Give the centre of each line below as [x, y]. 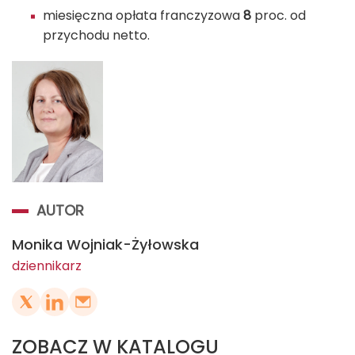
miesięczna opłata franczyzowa [143, 16]
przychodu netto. [96, 36]
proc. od [279, 16]
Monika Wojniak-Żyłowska [105, 245]
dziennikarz [47, 266]
